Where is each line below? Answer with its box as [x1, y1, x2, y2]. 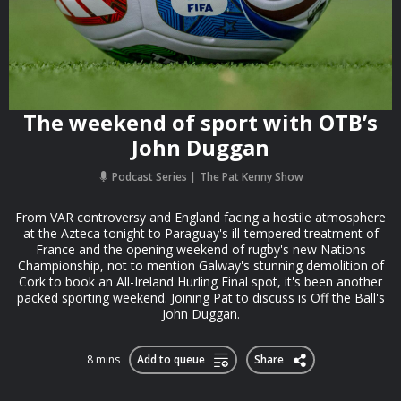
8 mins [86, 352, 120, 367]
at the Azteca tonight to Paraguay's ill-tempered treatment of [22, 225, 379, 242]
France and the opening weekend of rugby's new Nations [35, 241, 366, 258]
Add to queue [137, 352, 205, 367]
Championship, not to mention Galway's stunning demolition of [17, 257, 384, 274]
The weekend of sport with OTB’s [23, 107, 378, 137]
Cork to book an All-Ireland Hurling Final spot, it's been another [19, 273, 382, 290]
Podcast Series [108, 169, 190, 184]
